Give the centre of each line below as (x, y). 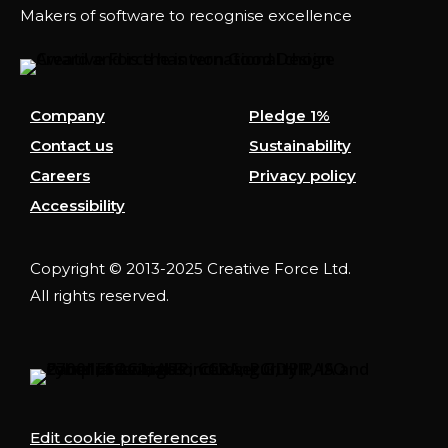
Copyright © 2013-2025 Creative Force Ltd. (190, 269)
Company (67, 116)
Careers (60, 176)
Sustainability (300, 146)
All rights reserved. (99, 296)
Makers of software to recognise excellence (186, 16)
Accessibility (77, 206)
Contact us (71, 146)
